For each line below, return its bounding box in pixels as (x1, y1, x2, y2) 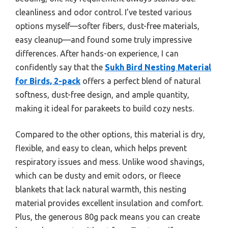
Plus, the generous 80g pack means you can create (15, 212, 200, 222)
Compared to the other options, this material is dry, (15, 130, 205, 139)
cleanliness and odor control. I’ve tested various (15, 8, 192, 17)
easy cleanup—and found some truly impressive (15, 35, 192, 45)
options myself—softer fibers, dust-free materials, (15, 21, 199, 31)
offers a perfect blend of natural (80, 76, 201, 86)
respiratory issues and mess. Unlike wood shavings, (15, 157, 205, 167)
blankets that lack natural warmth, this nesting (15, 185, 186, 194)
